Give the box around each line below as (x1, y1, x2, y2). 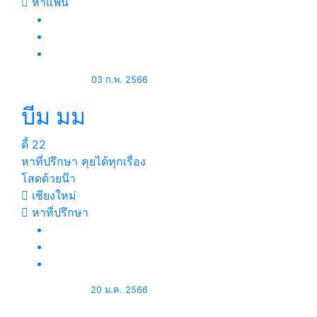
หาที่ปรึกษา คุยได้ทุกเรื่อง (21, 154, 146, 168)
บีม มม (21, 103, 86, 130)
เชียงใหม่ (28, 188, 76, 202)
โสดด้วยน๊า (21, 171, 76, 185)
